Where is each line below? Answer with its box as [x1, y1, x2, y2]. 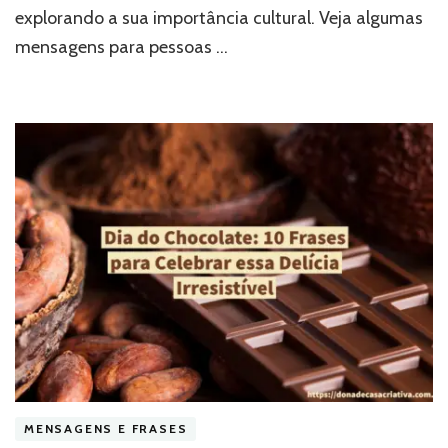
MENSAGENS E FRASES [24, 421, 188, 437]
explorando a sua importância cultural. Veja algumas [15, 6, 423, 29]
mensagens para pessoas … [15, 35, 228, 58]
